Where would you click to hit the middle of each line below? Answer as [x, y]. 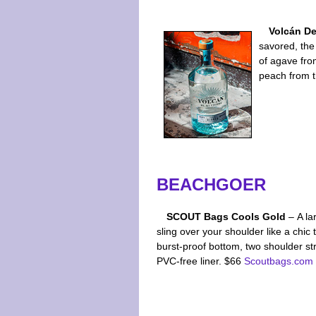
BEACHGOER [211, 184]
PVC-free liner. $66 [200, 261]
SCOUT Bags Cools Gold [228, 217]
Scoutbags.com [279, 261]
